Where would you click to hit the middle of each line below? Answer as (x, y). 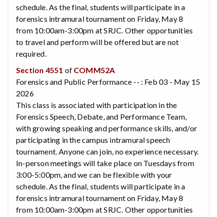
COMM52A (94, 70)
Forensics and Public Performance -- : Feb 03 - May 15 (108, 81)
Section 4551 (40, 70)
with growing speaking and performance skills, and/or (107, 128)
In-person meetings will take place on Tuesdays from (105, 163)
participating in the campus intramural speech (93, 139)
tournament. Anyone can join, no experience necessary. (108, 151)
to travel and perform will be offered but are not (98, 42)
